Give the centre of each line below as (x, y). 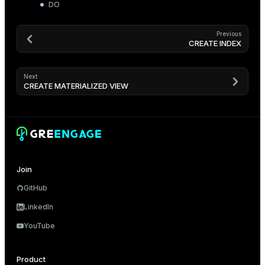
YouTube (39, 226)
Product (31, 259)
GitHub (35, 188)
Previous (229, 34)
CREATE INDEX (215, 43)
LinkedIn (38, 207)
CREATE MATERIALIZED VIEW (76, 86)
